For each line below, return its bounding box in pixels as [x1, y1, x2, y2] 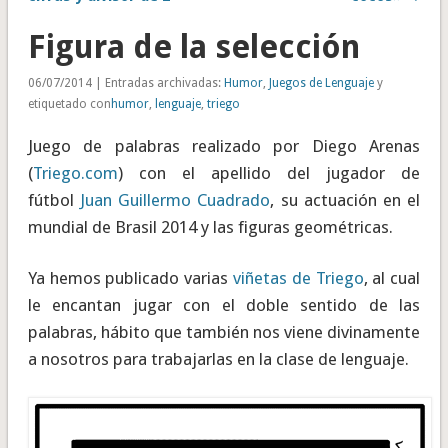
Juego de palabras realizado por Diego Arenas [27, 136, 421, 157]
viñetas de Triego [233, 268, 364, 289]
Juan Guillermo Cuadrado [80, 190, 271, 211]
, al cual [363, 268, 421, 289]
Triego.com [32, 163, 118, 184]
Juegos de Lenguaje [268, 76, 374, 91]
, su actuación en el [270, 190, 421, 211]
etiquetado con [27, 97, 111, 112]
